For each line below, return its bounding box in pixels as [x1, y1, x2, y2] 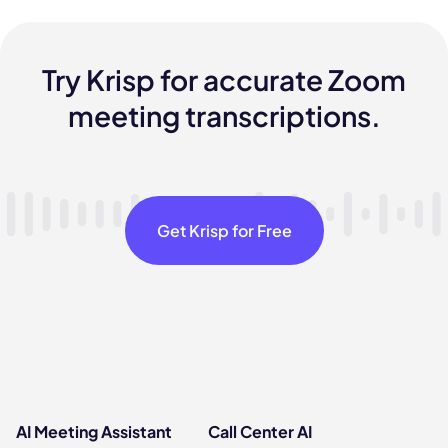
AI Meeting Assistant [16, 421, 172, 443]
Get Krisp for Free [156, 219, 292, 241]
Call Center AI [208, 421, 312, 443]
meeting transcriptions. [67, 98, 381, 134]
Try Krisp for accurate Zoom [42, 62, 406, 98]
